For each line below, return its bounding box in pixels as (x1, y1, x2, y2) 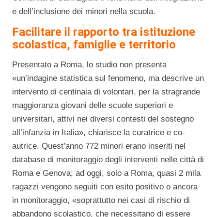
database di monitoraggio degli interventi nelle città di (12, 155, 204, 164)
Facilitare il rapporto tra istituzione (12, 25, 195, 39)
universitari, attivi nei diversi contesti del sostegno (12, 114, 194, 124)
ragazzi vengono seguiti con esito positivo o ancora (12, 182, 198, 191)
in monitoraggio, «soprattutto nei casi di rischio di (12, 195, 190, 205)
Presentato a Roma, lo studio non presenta (12, 60, 167, 69)
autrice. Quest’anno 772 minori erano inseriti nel (12, 141, 186, 151)
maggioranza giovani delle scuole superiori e (12, 100, 173, 110)
